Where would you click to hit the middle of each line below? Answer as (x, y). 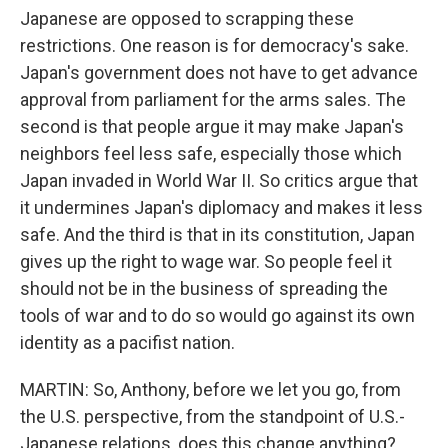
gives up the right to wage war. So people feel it (206, 262)
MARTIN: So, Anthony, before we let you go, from (210, 390)
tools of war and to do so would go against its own (217, 316)
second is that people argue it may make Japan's (212, 127)
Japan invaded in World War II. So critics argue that (219, 181)
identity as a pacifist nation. (127, 343)
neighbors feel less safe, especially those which (211, 154)
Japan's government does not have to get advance (219, 73)
